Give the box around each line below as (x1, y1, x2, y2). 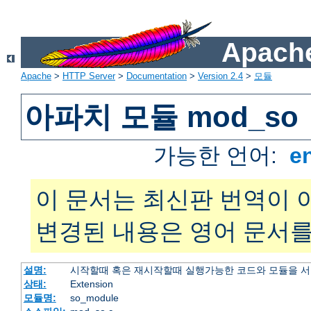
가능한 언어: (153, 143, 284, 169)
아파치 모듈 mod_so (24, 101, 299, 134)
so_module (69, 292, 119, 304)
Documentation (126, 71, 187, 82)
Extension (69, 278, 113, 290)
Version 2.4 (198, 71, 243, 82)
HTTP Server (62, 71, 115, 82)
